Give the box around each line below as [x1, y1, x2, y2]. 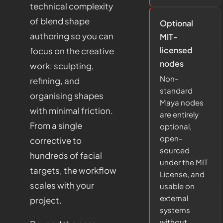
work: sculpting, [30, 60, 94, 71]
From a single [30, 120, 82, 131]
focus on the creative [30, 45, 114, 56]
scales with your [30, 180, 94, 191]
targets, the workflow [30, 165, 116, 176]
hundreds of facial [30, 150, 102, 161]
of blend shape [30, 15, 90, 26]
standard [160, 86, 193, 95]
